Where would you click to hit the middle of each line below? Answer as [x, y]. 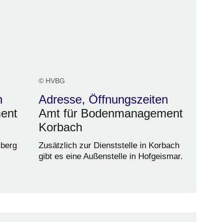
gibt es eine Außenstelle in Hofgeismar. [111, 156]
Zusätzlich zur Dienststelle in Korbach [109, 145]
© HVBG [52, 81]
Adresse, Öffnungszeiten [103, 99]
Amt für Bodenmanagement [111, 113]
